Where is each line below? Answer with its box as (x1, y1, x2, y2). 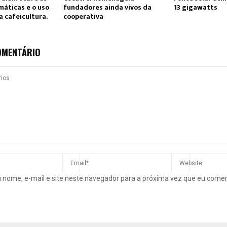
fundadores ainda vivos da (63, 2, 152, 14)
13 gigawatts (173, 2, 217, 14)
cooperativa (63, 11, 103, 23)
